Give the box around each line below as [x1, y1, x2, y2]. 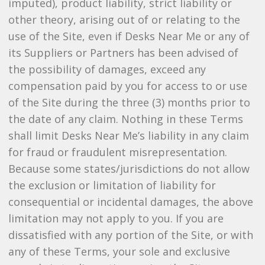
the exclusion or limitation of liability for [8, 178, 216, 192]
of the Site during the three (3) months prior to [8, 95, 250, 109]
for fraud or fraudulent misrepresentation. [8, 145, 227, 159]
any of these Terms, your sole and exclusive [8, 244, 230, 258]
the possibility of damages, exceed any [8, 62, 206, 76]
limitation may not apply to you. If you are [8, 211, 224, 225]
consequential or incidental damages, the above [8, 195, 253, 209]
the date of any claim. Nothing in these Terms [8, 112, 243, 126]
